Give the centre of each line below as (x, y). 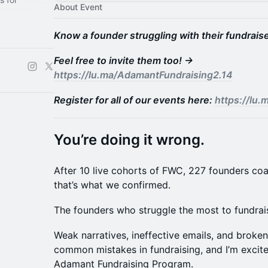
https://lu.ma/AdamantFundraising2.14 (143, 75)
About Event (78, 7)
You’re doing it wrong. (129, 140)
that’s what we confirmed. (112, 185)
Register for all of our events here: (134, 100)
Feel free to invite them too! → (124, 60)
